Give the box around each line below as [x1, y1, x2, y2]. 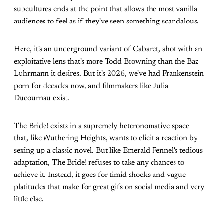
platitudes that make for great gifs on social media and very [14, 183, 204, 192]
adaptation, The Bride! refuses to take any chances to [14, 159, 184, 167]
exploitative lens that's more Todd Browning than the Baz [14, 58, 198, 66]
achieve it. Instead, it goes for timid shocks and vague [14, 171, 186, 179]
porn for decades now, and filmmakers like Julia [14, 82, 168, 90]
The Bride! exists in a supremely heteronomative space [14, 122, 189, 131]
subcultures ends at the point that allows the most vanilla [14, 5, 197, 14]
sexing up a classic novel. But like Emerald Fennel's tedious [14, 147, 203, 155]
